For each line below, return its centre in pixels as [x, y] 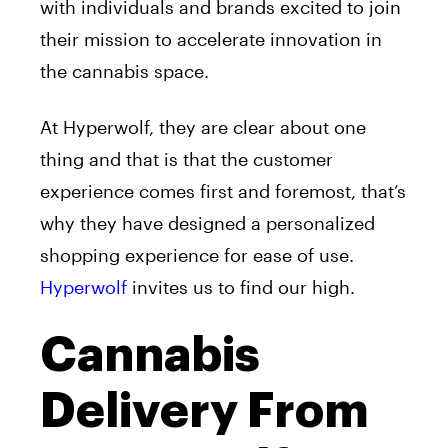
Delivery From [204, 411]
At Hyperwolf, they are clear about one [203, 127]
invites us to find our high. [241, 287]
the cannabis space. [124, 71]
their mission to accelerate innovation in [211, 39]
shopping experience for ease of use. [197, 255]
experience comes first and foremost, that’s [223, 191]
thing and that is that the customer [186, 159]
